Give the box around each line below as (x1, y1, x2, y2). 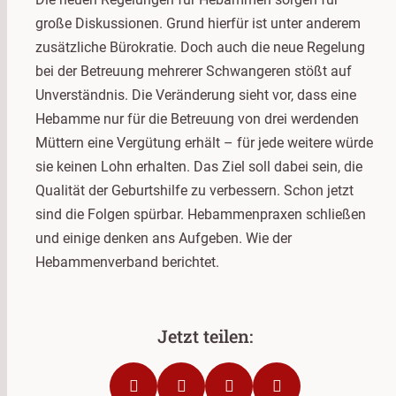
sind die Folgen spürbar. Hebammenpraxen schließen (35, 205, 366, 223)
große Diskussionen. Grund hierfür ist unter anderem (35, 14, 361, 32)
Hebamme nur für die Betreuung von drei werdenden (35, 110, 359, 127)
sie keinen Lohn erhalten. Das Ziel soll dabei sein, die (35, 157, 362, 175)
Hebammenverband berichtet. (35, 253, 219, 270)
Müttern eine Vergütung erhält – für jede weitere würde (35, 133, 373, 151)
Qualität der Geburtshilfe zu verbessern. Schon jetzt (35, 181, 354, 199)
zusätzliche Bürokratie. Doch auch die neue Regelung (35, 38, 365, 56)
